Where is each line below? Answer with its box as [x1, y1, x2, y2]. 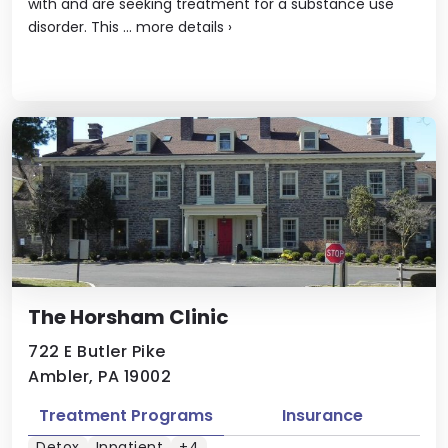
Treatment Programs [39, 403, 213, 427]
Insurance [281, 403, 363, 427]
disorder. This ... [28, 16, 136, 37]
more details [136, 16, 224, 37]
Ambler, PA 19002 [28, 364, 171, 388]
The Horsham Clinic [28, 302, 229, 331]
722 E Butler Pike [28, 339, 166, 363]
